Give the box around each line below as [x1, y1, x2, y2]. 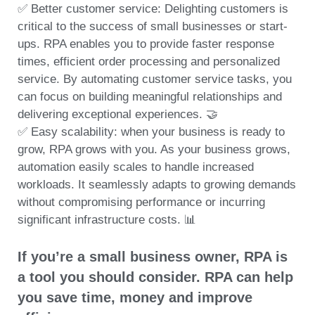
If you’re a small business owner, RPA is [18, 248, 288, 264]
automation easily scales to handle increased [18, 160, 254, 174]
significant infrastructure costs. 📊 [18, 213, 196, 227]
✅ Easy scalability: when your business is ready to [18, 125, 285, 139]
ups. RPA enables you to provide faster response [18, 37, 274, 51]
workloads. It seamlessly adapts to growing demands [18, 178, 296, 192]
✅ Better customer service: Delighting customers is [18, 2, 288, 16]
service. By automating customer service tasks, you [18, 72, 292, 86]
